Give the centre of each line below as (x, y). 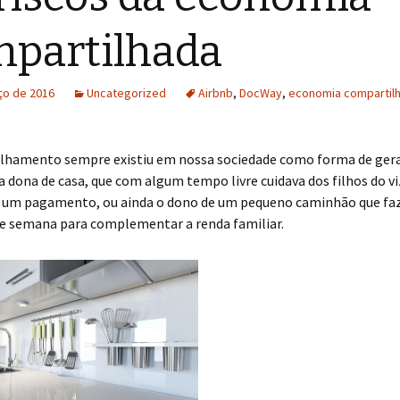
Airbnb (216, 93)
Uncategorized (126, 93)
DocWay (261, 93)
